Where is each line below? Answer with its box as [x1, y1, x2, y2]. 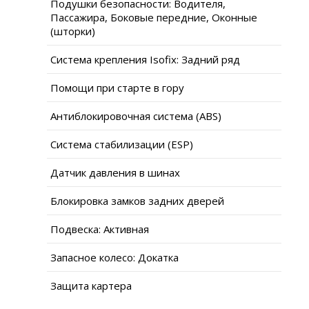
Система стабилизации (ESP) [50, 137, 193, 151]
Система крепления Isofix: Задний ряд [50, 52, 240, 66]
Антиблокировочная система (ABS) [50, 108, 221, 123]
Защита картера [50, 278, 132, 292]
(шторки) [50, 23, 95, 38]
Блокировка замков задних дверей [50, 193, 224, 208]
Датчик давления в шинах [50, 165, 180, 179]
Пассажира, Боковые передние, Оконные [50, 10, 257, 24]
